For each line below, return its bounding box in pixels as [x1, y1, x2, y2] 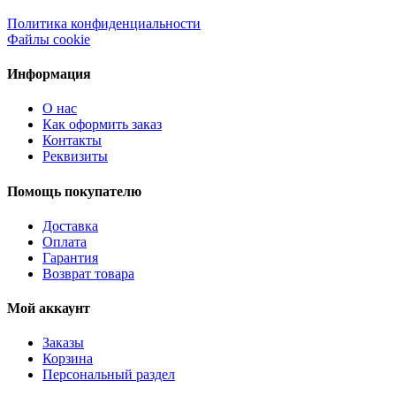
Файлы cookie [7, 31, 90, 47]
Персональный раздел [42, 367, 175, 383]
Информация [7, 66, 91, 82]
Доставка [42, 217, 98, 233]
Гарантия [42, 249, 98, 265]
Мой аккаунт [7, 301, 90, 316]
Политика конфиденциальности [7, 15, 201, 31]
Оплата [42, 233, 87, 249]
